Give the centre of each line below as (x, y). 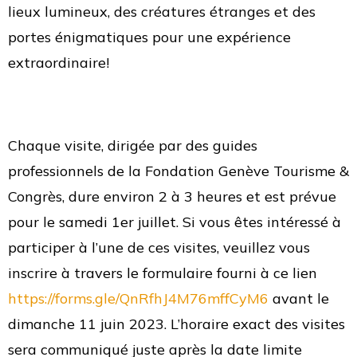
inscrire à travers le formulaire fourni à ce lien (163, 273)
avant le (299, 298)
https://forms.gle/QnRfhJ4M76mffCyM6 (138, 298)
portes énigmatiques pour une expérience (149, 37)
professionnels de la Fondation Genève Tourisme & (178, 171)
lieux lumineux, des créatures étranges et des (162, 12)
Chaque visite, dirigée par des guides (133, 145)
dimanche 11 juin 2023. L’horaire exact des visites (177, 324)
